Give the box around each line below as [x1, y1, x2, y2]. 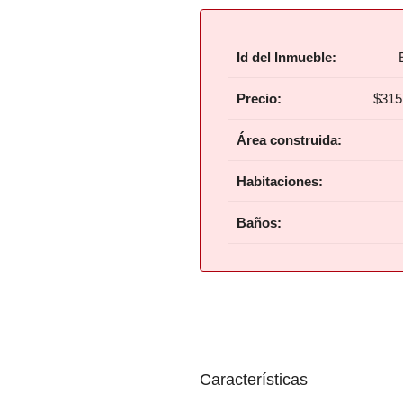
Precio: [237, 91, 282, 106]
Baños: [237, 215, 282, 230]
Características [200, 371, 308, 389]
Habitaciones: [237, 174, 323, 189]
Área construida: [237, 132, 342, 148]
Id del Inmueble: [237, 49, 336, 65]
